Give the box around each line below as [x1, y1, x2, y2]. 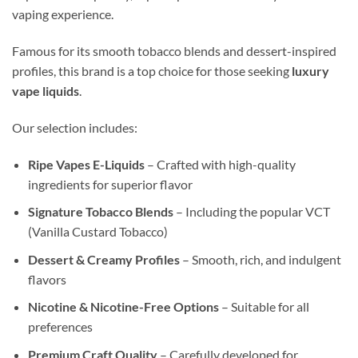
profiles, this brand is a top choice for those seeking [12, 62, 292, 78]
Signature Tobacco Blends [28, 204, 173, 220]
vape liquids [12, 82, 79, 98]
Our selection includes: [12, 119, 137, 135]
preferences [28, 319, 93, 335]
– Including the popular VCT [173, 204, 330, 220]
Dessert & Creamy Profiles [28, 251, 180, 267]
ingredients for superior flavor [28, 176, 193, 192]
